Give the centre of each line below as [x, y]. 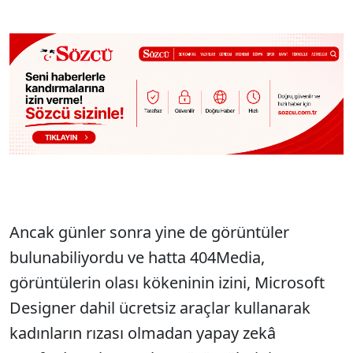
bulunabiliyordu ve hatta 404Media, [137, 258]
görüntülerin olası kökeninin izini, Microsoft [167, 283]
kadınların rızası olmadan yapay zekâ [143, 333]
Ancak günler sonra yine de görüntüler [149, 232]
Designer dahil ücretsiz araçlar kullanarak [160, 308]
